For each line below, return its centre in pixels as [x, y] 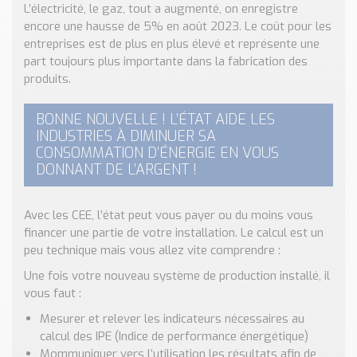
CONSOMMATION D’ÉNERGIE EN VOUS [157, 153]
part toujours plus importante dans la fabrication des [166, 61]
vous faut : [53, 293]
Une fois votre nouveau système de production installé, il [177, 276]
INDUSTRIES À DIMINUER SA [126, 136]
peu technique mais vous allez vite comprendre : [152, 250]
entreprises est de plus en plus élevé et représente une [172, 44]
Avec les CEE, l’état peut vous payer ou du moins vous [169, 215]
